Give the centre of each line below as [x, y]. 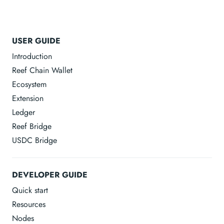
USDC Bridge [34, 140]
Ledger [23, 112]
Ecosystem [29, 84]
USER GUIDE [36, 41]
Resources [29, 204]
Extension [28, 98]
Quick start [30, 190]
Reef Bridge [32, 126]
